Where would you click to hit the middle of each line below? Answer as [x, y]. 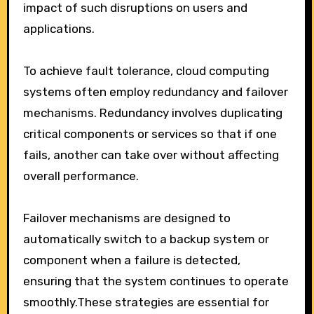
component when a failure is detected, [131, 260]
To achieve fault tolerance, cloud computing [146, 71]
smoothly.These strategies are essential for [146, 302]
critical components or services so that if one [150, 134]
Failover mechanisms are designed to [127, 218]
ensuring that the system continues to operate [156, 281]
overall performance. [81, 176]
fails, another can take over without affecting [151, 155]
